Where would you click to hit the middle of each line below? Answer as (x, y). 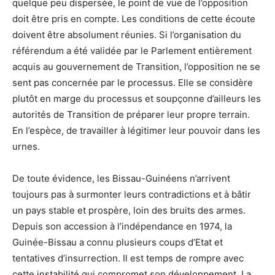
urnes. (26, 147)
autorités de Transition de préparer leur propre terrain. (131, 115)
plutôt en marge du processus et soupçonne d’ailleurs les (137, 99)
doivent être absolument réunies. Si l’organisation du (127, 35)
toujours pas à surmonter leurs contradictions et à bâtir (132, 195)
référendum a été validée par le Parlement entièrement (132, 51)
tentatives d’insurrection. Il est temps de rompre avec (128, 258)
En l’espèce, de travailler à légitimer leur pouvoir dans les (136, 131)
